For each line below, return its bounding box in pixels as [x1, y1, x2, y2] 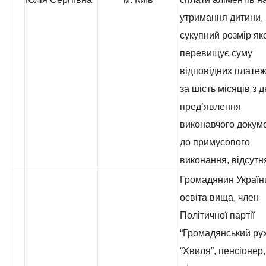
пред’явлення [180, 102, 241, 112]
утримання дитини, [180, 12, 263, 23]
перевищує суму [180, 48, 252, 58]
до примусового [180, 137, 250, 147]
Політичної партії [180, 210, 255, 220]
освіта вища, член [180, 192, 259, 202]
